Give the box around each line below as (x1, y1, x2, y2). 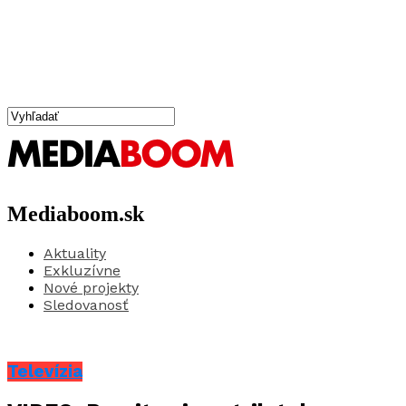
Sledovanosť (43, 295, 129, 314)
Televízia (7, 361, 82, 382)
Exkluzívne (43, 261, 121, 279)
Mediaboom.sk (7, 201, 144, 226)
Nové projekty (43, 278, 139, 296)
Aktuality (43, 244, 106, 262)
